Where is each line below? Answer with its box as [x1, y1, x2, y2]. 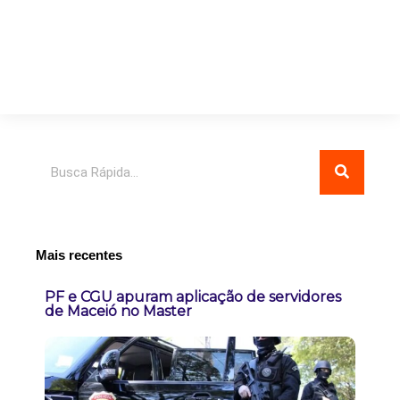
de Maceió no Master [45, 302, 192, 320]
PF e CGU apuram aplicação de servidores [45, 287, 341, 305]
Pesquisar [35, 151, 94, 168]
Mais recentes [36, 247, 122, 262]
